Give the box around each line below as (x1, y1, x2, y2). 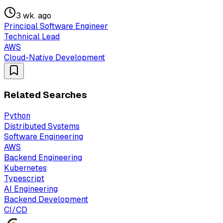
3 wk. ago (16, 10, 51, 21)
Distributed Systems (4, 120, 80, 131)
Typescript (4, 173, 44, 184)
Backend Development (4, 194, 88, 205)
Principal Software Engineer (4, 21, 108, 32)
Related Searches (4, 89, 87, 102)
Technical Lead (4, 31, 60, 42)
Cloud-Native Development (4, 52, 105, 63)
